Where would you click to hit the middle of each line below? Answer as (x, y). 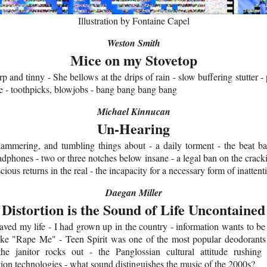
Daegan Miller (133, 193)
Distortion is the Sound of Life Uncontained (133, 210)
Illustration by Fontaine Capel (133, 21)
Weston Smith (133, 43)
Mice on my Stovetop (133, 60)
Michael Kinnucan (133, 112)
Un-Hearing (133, 129)
